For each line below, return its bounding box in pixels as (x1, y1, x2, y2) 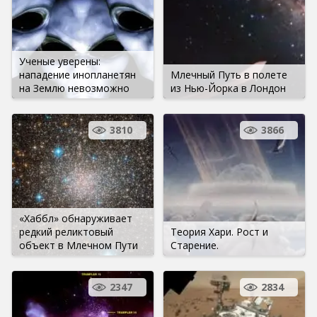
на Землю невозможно (19, 81, 129, 95)
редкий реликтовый (19, 224, 113, 238)
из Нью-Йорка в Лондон (171, 81, 286, 95)
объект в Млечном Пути (19, 238, 138, 252)
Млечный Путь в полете (171, 67, 287, 81)
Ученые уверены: (19, 54, 100, 68)
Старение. (171, 238, 219, 252)
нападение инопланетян (19, 67, 136, 81)
